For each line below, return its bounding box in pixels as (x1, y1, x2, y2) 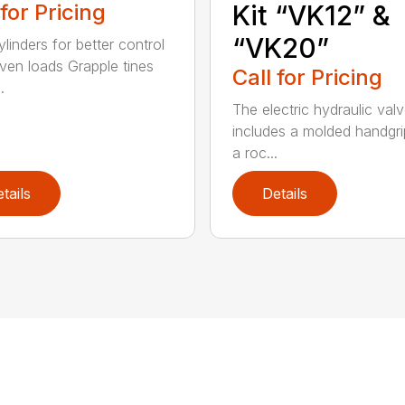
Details (261, 184, 307, 202)
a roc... (231, 143, 278, 162)
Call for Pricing (231, 63, 382, 90)
